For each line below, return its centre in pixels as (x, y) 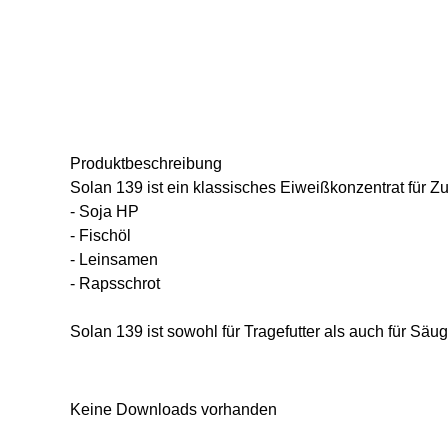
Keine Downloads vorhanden (173, 409)
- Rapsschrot (115, 283)
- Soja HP (104, 211)
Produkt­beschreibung (146, 163)
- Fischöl (100, 235)
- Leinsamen (114, 259)
